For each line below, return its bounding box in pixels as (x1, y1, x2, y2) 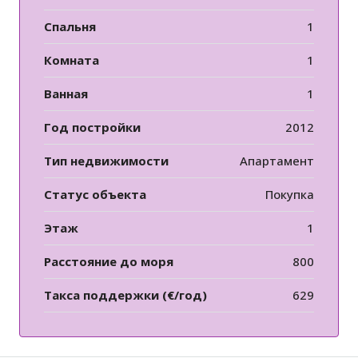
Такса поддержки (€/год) (44, 287, 207, 304)
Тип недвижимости (44, 153, 169, 169)
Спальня (44, 18, 96, 35)
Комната (44, 52, 99, 69)
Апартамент (240, 153, 314, 169)
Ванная (44, 86, 88, 102)
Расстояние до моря (44, 253, 173, 270)
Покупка (265, 186, 314, 203)
